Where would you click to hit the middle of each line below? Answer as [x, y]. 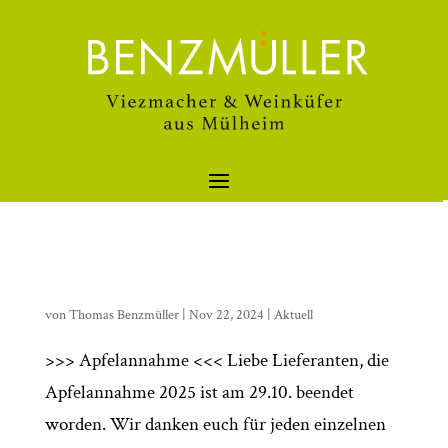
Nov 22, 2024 [226, 315]
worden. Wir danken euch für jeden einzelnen [215, 424]
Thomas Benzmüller [123, 315]
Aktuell [293, 315]
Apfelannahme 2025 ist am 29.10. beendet [199, 392]
